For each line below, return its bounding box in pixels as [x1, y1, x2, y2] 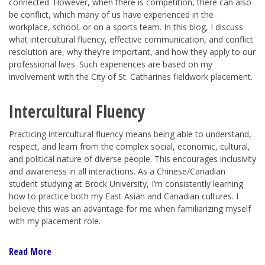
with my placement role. [9, 215, 101, 227]
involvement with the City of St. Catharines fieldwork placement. [9, 70, 253, 82]
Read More [9, 244, 51, 258]
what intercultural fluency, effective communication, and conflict [9, 33, 253, 45]
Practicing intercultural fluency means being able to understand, [9, 128, 251, 140]
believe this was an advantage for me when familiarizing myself [9, 202, 251, 214]
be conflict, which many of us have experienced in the [9, 8, 214, 20]
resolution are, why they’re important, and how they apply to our [9, 46, 256, 57]
